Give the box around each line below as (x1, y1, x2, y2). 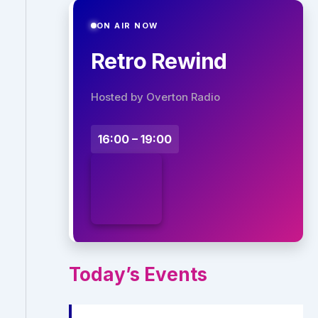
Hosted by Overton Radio (90, 90, 220, 104)
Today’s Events (68, 263, 207, 285)
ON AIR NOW (96, 21, 158, 31)
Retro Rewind (90, 48, 227, 74)
